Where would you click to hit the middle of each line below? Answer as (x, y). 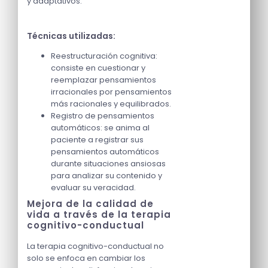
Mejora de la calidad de (90, 204)
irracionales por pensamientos (111, 92)
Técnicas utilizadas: (71, 36)
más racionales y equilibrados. (111, 104)
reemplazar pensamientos (103, 80)
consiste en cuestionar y (98, 68)
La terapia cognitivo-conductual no (95, 246)
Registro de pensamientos (103, 116)
